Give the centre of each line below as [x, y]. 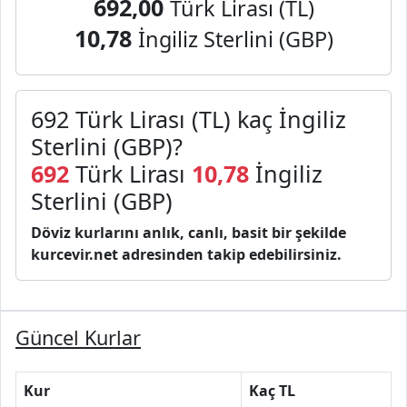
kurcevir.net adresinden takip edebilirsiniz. [186, 254]
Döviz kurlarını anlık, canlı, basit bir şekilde [189, 233]
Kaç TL [272, 391]
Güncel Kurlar [78, 338]
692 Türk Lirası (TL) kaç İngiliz [189, 119]
